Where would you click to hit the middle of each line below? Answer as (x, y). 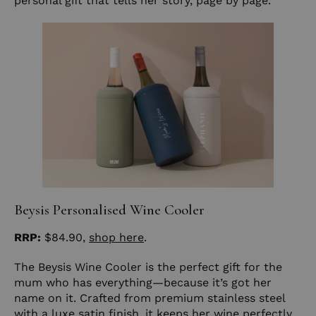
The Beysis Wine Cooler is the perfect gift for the (148, 267)
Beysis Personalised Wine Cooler (109, 209)
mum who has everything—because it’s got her (143, 282)
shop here (116, 237)
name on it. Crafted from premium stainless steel (150, 298)
